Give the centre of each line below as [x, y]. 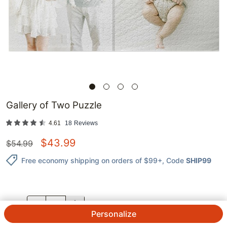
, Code [173, 160]
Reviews [86, 123]
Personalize [113, 214]
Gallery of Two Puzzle [54, 105]
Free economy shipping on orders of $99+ [92, 160]
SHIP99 [199, 160]
